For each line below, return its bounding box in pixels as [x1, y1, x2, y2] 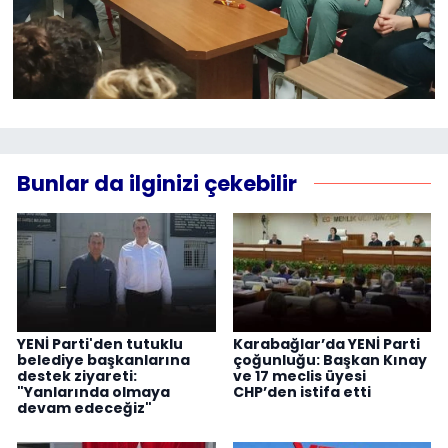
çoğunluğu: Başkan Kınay [232, 350, 427, 371]
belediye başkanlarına [17, 350, 190, 371]
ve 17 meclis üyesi [232, 366, 366, 387]
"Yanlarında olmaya [17, 382, 170, 403]
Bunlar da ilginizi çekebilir [17, 168, 297, 198]
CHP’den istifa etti [232, 382, 371, 403]
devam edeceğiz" [17, 398, 152, 419]
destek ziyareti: [17, 366, 137, 387]
